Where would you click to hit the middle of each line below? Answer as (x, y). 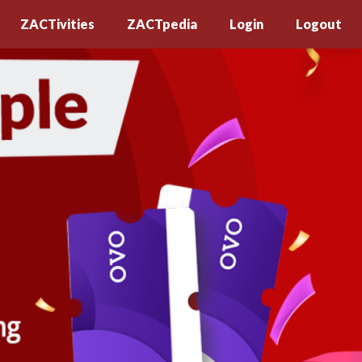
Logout (318, 24)
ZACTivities (57, 24)
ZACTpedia (162, 24)
